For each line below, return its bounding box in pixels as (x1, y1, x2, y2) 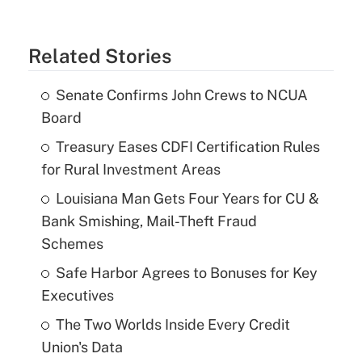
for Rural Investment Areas (40, 160, 221, 178)
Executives (40, 286, 114, 304)
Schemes (40, 234, 103, 252)
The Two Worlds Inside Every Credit (55, 315, 290, 333)
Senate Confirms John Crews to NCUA (55, 86, 308, 103)
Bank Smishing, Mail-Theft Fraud (40, 212, 257, 229)
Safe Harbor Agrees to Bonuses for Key (55, 263, 318, 281)
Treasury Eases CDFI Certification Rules (55, 137, 320, 155)
